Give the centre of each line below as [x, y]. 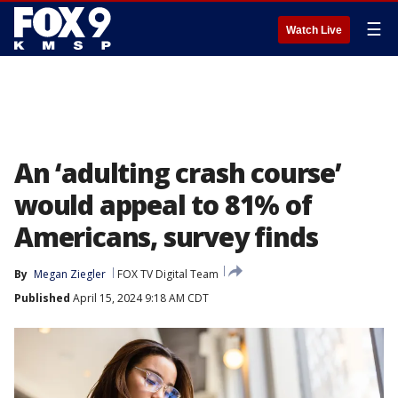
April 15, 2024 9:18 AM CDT [139, 298]
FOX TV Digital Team [168, 274]
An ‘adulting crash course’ [178, 173]
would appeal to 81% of [163, 205]
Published [42, 298]
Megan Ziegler [70, 274]
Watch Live [314, 30]
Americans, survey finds [166, 237]
